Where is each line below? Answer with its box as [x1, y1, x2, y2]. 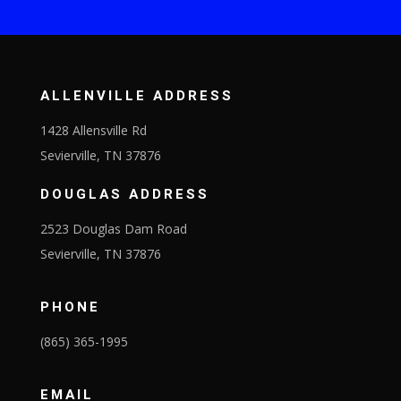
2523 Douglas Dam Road [39, 219, 187, 237]
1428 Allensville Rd [39, 121, 147, 139]
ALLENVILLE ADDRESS [39, 85, 234, 106]
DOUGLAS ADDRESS [39, 183, 209, 204]
